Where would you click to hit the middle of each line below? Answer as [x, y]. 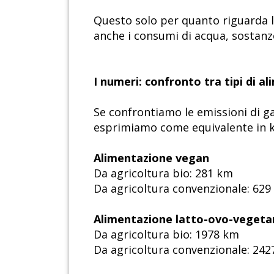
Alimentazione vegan [151, 158]
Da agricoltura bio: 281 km [163, 173]
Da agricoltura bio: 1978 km [166, 235]
